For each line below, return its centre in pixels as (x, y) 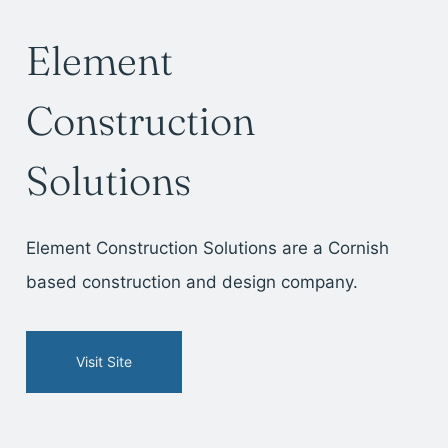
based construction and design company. (191, 282)
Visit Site (103, 362)
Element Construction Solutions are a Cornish (207, 248)
